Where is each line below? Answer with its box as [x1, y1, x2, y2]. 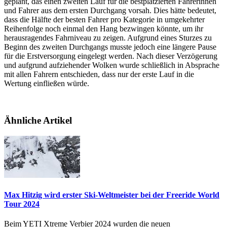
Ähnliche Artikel [4, 115, 72, 126]
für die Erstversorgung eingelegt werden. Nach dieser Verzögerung [4, 52, 217, 61]
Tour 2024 [4, 199, 40, 208]
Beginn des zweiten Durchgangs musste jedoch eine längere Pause [4, 43, 216, 52]
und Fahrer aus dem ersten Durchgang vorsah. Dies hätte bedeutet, [4, 6, 216, 15]
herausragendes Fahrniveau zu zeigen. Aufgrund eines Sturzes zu [4, 33, 212, 43]
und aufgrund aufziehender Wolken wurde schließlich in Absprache [4, 61, 219, 70]
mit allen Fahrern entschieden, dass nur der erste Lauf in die [4, 70, 194, 79]
